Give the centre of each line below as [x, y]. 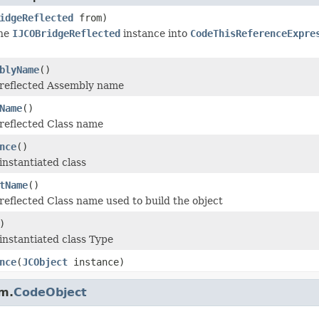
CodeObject [50, 292]
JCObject [45, 262]
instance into [155, 33]
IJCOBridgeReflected [66, 33]
